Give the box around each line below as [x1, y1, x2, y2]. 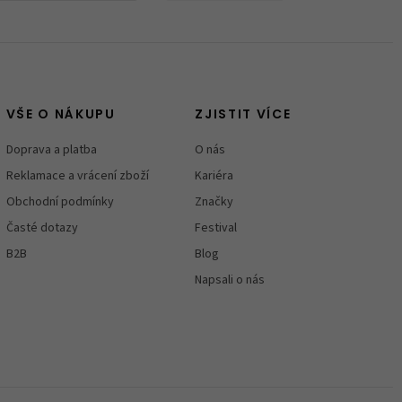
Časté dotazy [5, 219, 78, 238]
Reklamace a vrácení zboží [5, 167, 149, 186]
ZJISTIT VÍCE [195, 109, 292, 123]
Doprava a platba [5, 141, 97, 160]
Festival [195, 219, 238, 238]
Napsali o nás [195, 271, 266, 290]
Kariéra [195, 167, 234, 186]
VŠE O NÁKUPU [5, 109, 116, 123]
